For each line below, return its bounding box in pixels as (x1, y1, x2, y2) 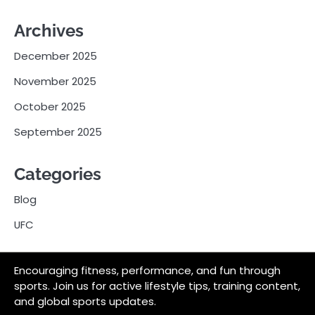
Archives (14, 20, 84, 41)
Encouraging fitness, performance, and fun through (14, 263, 281, 278)
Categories (14, 164, 101, 185)
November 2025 (14, 74, 96, 89)
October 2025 (14, 99, 86, 115)
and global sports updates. (14, 294, 156, 309)
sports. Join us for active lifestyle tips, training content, (14, 278, 300, 294)
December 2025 (14, 49, 97, 64)
